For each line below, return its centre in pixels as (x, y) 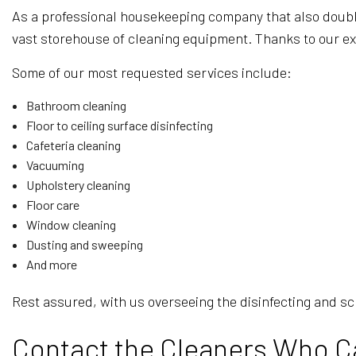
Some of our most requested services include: (152, 72)
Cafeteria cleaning (73, 145)
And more (51, 264)
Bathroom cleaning (76, 105)
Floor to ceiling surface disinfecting (119, 125)
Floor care (52, 205)
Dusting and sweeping (84, 244)
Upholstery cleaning (78, 185)
